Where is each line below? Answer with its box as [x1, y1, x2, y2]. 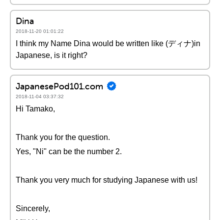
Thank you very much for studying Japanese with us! [16, 176, 197, 184]
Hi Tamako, [16, 105, 55, 113]
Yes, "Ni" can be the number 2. [16, 147, 122, 156]
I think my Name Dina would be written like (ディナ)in [16, 39, 200, 48]
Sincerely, [16, 204, 50, 213]
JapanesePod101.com [16, 80, 103, 92]
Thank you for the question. [16, 133, 110, 141]
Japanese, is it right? [16, 51, 87, 59]
